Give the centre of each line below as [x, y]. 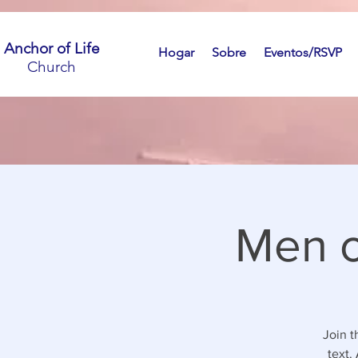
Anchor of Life [52, 48]
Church [52, 67]
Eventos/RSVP [303, 52]
